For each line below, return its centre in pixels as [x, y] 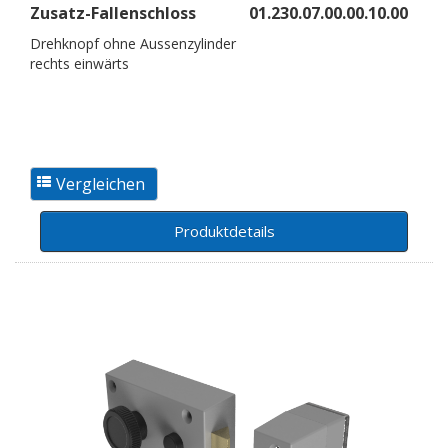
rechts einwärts [79, 63]
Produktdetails [224, 230]
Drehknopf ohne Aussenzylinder [133, 43]
